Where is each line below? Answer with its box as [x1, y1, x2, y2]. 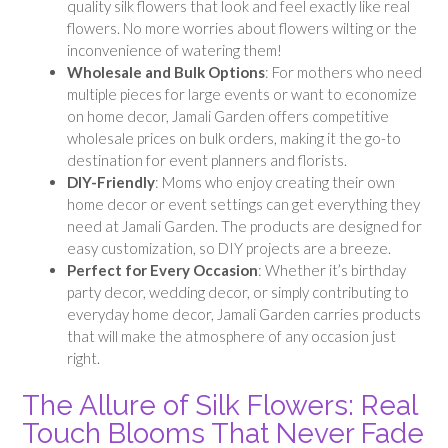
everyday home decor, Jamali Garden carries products [67, 305, 421, 324]
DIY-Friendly [67, 173, 155, 192]
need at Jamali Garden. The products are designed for [67, 217, 422, 236]
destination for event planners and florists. [67, 151, 347, 170]
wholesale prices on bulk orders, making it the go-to [67, 129, 401, 148]
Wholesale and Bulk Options [67, 63, 265, 82]
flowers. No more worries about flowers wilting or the [67, 19, 417, 38]
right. [67, 349, 100, 368]
